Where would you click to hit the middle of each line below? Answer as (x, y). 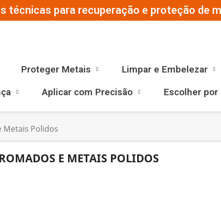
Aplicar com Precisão (87, 92)
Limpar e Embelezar (165, 69)
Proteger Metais (56, 69)
